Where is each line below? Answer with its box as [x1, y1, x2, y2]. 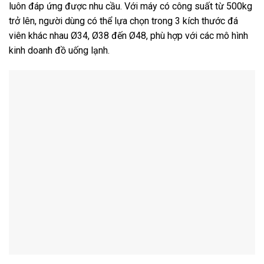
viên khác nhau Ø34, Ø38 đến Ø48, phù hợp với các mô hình [9, 29, 248, 41]
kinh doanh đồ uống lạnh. [9, 44, 110, 56]
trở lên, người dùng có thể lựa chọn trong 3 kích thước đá [9, 15, 238, 27]
